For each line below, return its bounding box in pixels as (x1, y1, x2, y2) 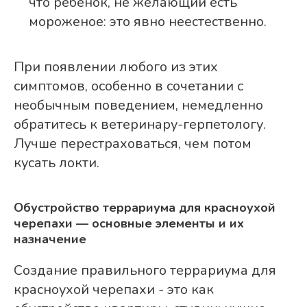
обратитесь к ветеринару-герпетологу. (14, 115, 266, 134)
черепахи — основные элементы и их (14, 215, 244, 232)
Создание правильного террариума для (14, 261, 276, 280)
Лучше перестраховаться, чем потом (14, 134, 251, 153)
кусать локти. (14, 153, 99, 173)
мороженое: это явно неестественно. (29, 12, 267, 32)
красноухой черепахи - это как (14, 280, 214, 299)
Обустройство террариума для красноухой (14, 199, 275, 217)
